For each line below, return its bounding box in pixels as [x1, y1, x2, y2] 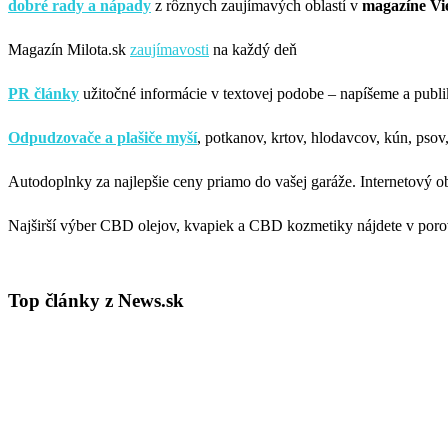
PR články [8, 84, 79, 102]
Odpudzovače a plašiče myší [8, 128, 197, 146]
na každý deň [209, 40, 297, 58]
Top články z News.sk [8, 289, 184, 311]
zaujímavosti [130, 40, 209, 58]
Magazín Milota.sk [8, 40, 130, 58]
